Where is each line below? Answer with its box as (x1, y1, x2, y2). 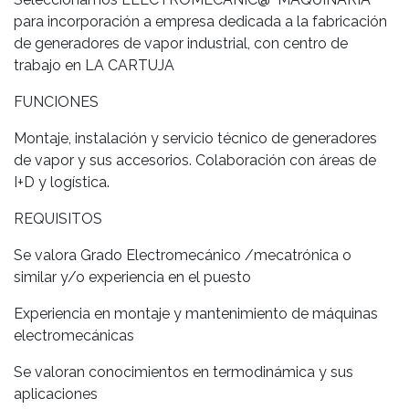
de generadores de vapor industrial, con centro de (14, 34, 348, 52)
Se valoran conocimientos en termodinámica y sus (14, 362, 353, 381)
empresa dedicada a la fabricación (155, 12, 387, 30)
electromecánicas (14, 326, 138, 344)
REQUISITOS (14, 209, 102, 227)
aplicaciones (14, 384, 101, 403)
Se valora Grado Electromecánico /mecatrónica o (14, 246, 351, 264)
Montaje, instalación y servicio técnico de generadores (14, 129, 377, 147)
